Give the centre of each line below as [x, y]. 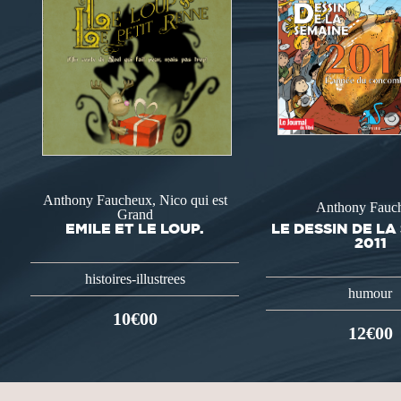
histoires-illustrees [135, 278]
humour [371, 293]
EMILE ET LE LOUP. [135, 228]
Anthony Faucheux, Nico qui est [135, 200]
